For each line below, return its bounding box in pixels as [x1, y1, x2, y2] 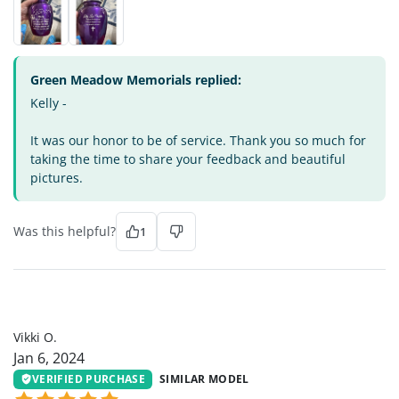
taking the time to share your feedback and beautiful [30, 150, 346, 167]
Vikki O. [13, 328, 57, 346]
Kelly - [30, 94, 67, 111]
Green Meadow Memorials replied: [30, 70, 241, 88]
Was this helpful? [13, 222, 116, 240]
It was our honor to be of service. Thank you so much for [30, 131, 366, 149]
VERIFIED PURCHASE [32, 370, 146, 387]
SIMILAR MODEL [159, 370, 249, 387]
